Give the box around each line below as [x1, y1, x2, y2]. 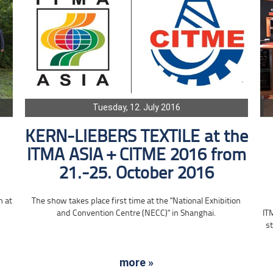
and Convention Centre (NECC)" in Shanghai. [57, 208, 216, 218]
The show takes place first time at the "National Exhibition [32, 196, 241, 206]
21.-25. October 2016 [58, 165, 214, 183]
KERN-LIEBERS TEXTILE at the [24, 128, 248, 146]
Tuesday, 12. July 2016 [92, 102, 180, 112]
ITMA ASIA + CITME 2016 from [26, 146, 246, 165]
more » [119, 255, 154, 269]
